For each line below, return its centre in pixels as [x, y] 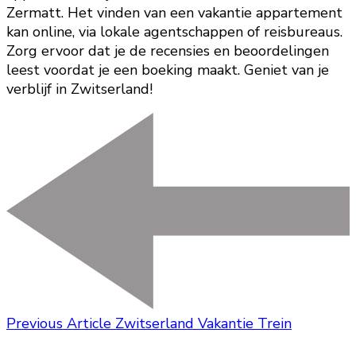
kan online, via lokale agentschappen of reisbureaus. [174, 31]
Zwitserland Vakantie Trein [203, 323]
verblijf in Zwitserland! [79, 89]
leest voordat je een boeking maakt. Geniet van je [168, 70]
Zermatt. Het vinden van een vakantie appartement [174, 12]
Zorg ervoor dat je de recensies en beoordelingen [168, 50]
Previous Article [59, 323]
